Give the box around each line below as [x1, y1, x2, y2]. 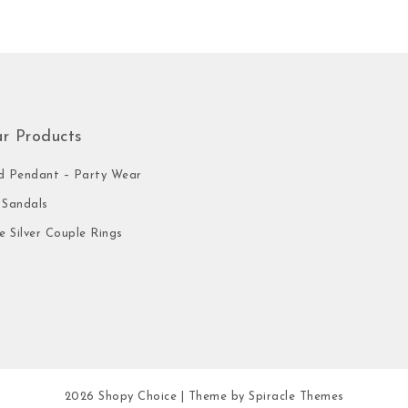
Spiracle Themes [249, 390, 344, 403]
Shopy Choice [98, 390, 177, 403]
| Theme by [180, 390, 249, 403]
